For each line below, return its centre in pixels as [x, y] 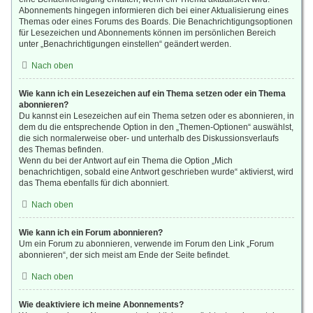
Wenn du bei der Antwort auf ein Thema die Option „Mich [126, 161]
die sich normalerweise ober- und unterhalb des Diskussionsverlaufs [149, 138]
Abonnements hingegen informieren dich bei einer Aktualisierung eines [154, 10]
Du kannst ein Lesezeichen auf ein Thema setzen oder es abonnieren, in [156, 116]
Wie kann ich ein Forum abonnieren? [91, 233]
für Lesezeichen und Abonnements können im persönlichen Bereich [147, 33]
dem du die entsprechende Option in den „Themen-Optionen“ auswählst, [156, 127]
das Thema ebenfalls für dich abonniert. [94, 183]
